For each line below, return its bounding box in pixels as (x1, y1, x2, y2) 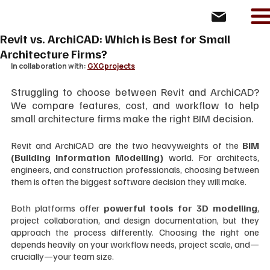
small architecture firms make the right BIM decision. (11, 111, 253, 125)
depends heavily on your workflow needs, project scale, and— (11, 238, 259, 251)
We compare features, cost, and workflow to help (11, 98, 259, 112)
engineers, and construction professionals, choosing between (11, 163, 259, 176)
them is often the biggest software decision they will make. (11, 175, 246, 188)
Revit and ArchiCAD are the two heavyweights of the (11, 139, 242, 152)
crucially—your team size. (11, 250, 114, 263)
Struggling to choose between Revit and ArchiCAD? (11, 85, 259, 99)
